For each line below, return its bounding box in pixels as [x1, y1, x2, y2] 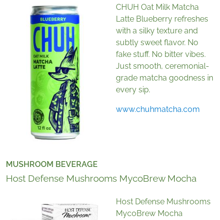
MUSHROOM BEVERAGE [6, 160, 98, 169]
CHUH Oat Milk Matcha [116, 2, 199, 12]
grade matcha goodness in [116, 73, 213, 83]
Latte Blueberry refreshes [116, 14, 208, 24]
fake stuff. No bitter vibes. [116, 50, 206, 59]
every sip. [116, 85, 150, 95]
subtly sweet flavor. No [116, 38, 198, 48]
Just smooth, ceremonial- [116, 61, 209, 71]
